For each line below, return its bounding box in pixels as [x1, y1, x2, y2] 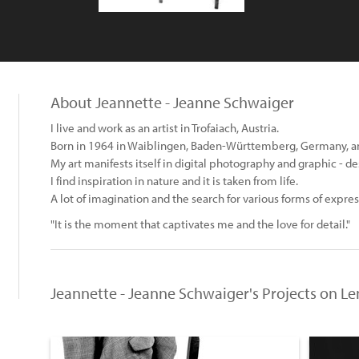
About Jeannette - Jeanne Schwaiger [50, 92, 294, 112]
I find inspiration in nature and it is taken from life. [50, 173, 298, 188]
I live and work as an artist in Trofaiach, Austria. [50, 120, 279, 135]
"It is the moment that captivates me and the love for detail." [50, 216, 350, 232]
